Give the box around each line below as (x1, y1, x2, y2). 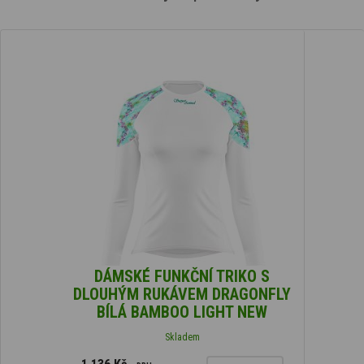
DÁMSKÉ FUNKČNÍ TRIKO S (94, 266, 270, 286)
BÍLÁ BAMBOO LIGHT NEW (97, 301, 267, 322)
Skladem (164, 331, 200, 343)
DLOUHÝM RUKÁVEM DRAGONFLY (73, 284, 291, 304)
